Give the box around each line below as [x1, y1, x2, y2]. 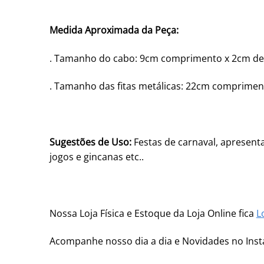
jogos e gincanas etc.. [49, 150, 144, 164]
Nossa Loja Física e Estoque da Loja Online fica [49, 206, 256, 220]
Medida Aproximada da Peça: [49, 23, 179, 37]
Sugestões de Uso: [49, 136, 131, 149]
